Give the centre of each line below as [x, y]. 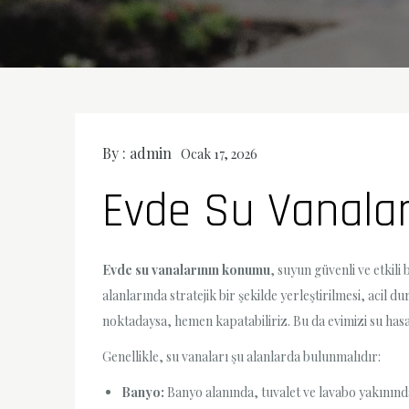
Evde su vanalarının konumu [186, 270]
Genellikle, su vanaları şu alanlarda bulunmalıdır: [241, 357]
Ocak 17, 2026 [219, 154]
